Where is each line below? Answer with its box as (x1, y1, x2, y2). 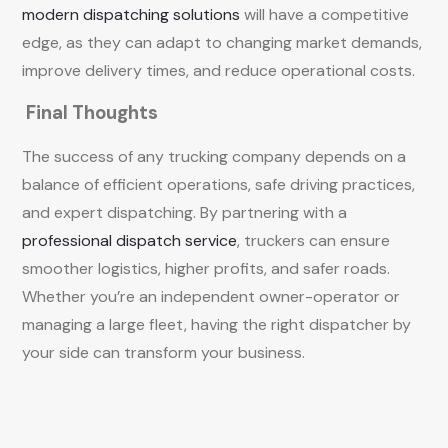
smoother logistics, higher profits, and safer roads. (22, 258, 390, 279)
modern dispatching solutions (22, 4, 244, 25)
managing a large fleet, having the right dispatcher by (22, 314, 411, 335)
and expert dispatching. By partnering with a (22, 202, 347, 223)
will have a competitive (244, 4, 409, 25)
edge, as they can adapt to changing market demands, (22, 32, 422, 53)
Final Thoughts (22, 100, 162, 125)
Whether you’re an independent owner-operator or (22, 286, 400, 307)
